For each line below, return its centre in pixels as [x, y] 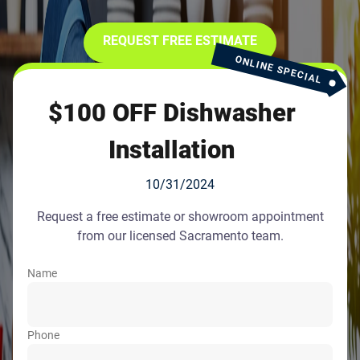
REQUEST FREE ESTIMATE [180, 41]
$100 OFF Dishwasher [172, 113]
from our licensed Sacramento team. [180, 236]
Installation [172, 150]
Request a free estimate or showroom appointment [180, 217]
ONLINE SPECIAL [279, 70]
